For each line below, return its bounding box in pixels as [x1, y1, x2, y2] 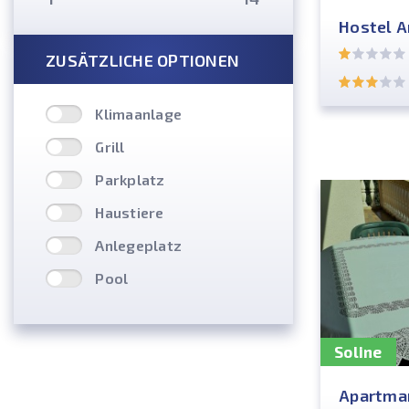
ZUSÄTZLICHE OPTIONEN [46, 50, 239, 70]
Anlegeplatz [95, 236, 182, 254]
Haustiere [95, 204, 164, 221]
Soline [334, 342, 383, 361]
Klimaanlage [95, 105, 182, 122]
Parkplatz [95, 171, 165, 188]
